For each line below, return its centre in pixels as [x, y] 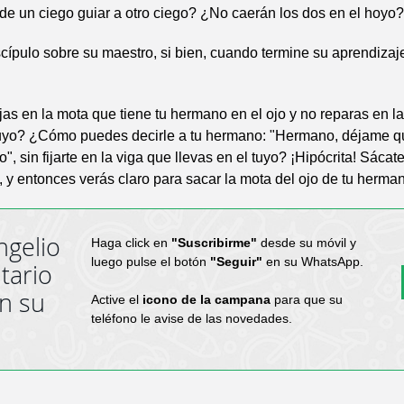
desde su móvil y [306, 242]
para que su [306, 299]
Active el [116, 299]
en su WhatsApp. [312, 261]
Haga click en [131, 242]
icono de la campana [206, 299]
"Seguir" [236, 261]
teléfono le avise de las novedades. [191, 318]
